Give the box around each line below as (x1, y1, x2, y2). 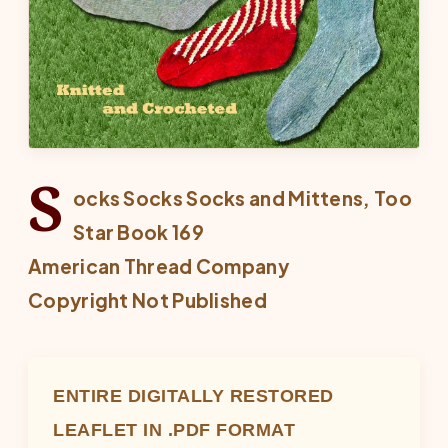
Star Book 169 (72, 219, 204, 244)
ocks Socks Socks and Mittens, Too (72, 185, 412, 210)
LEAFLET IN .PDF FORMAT (53, 419, 295, 440)
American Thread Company (28, 253, 289, 278)
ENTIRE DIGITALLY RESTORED (53, 385, 334, 406)
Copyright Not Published (28, 287, 267, 312)
